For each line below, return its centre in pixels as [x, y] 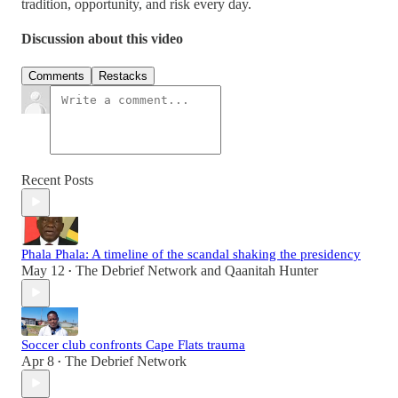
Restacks [123, 76]
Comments [56, 76]
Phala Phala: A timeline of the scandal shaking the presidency [191, 254]
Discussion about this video [102, 39]
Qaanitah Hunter [271, 270]
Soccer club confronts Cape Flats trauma [133, 344]
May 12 [43, 270]
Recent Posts [57, 179]
